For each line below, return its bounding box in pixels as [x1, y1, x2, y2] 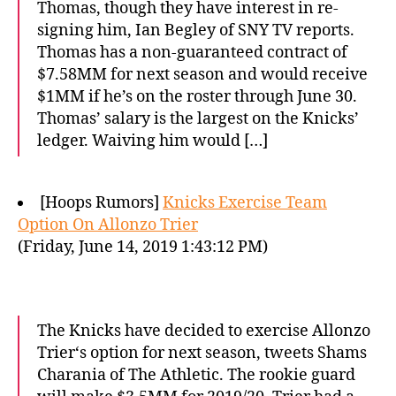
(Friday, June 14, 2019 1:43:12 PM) [18, 237, 268, 257]
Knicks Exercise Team [163, 193, 327, 213]
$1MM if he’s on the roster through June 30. [37, 87, 357, 107]
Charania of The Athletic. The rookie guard [37, 365, 355, 385]
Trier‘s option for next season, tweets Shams [37, 343, 367, 363]
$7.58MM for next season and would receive [37, 65, 368, 85]
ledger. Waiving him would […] [37, 131, 268, 151]
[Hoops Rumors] [40, 193, 163, 213]
